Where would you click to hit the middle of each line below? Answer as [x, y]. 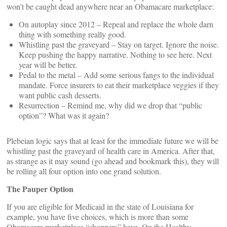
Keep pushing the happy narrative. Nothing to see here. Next [115, 54]
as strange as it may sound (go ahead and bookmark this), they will [113, 161]
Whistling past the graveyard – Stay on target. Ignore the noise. [119, 44]
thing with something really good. [72, 34]
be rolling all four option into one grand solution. [84, 171]
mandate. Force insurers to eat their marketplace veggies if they [119, 85]
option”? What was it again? [64, 115]
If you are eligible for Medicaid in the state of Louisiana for [100, 206]
